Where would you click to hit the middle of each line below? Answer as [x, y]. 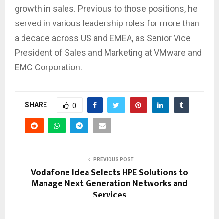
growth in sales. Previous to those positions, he [106, 8]
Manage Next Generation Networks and [109, 184]
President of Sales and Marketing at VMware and [108, 52]
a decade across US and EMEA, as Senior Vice [103, 38]
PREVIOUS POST [113, 159]
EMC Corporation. [48, 67]
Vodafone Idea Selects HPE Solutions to [109, 172]
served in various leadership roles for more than [107, 23]
